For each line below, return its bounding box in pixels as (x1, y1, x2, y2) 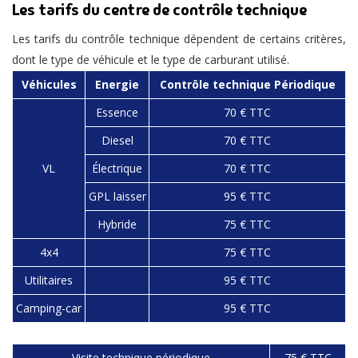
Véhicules (21, 76, 77, 92)
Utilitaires (25, 272, 73, 288)
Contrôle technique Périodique (159, 76, 336, 92)
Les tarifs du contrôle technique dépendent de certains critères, (12, 30, 346, 46)
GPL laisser (88, 188, 146, 204)
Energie (95, 76, 139, 92)
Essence (96, 104, 138, 120)
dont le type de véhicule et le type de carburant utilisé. (12, 51, 289, 67)
